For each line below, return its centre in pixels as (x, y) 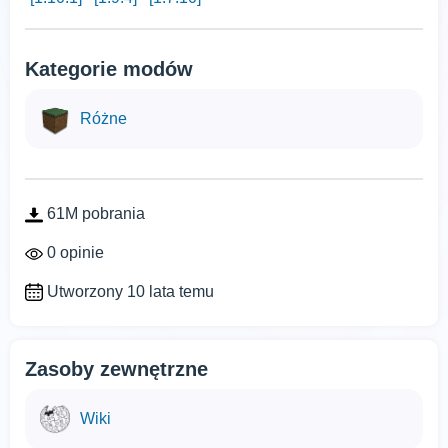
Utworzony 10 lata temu (128, 291)
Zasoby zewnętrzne (116, 369)
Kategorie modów (109, 69)
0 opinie (73, 252)
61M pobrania (94, 213)
